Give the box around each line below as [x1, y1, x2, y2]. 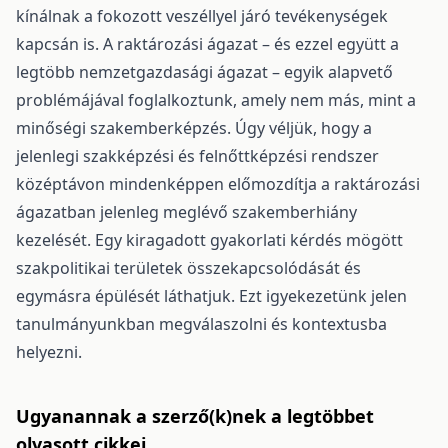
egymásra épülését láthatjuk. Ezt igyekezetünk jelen [16, 285, 407, 307]
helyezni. [16, 341, 82, 363]
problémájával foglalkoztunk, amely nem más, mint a [16, 89, 416, 111]
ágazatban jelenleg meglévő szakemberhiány [16, 201, 357, 223]
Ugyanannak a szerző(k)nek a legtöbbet [16, 404, 374, 428]
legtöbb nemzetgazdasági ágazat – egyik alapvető [16, 61, 393, 83]
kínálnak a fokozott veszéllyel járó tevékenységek [16, 5, 388, 27]
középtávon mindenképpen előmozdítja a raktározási [16, 173, 420, 195]
